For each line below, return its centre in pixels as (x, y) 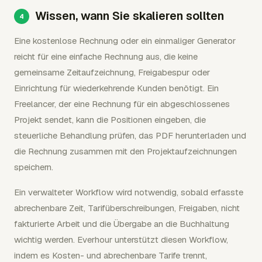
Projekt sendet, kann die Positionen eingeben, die (110, 120)
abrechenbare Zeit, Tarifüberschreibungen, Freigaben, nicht (127, 208)
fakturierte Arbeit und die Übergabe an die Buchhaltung (122, 224)
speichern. (34, 167)
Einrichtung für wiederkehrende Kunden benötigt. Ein (116, 88)
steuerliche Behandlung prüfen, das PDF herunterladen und (130, 135)
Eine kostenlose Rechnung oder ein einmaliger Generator (125, 41)
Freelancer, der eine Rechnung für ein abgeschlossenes (122, 104)
